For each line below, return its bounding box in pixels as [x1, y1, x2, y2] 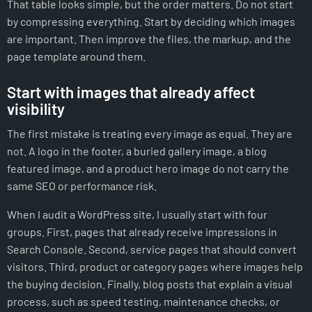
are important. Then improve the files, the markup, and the [7, 31, 291, 45]
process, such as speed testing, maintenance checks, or [7, 294, 280, 308]
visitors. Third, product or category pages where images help [7, 259, 303, 273]
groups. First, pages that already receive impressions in [7, 224, 277, 238]
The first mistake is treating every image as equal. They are [7, 126, 292, 140]
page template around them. [7, 49, 146, 63]
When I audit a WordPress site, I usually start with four [7, 207, 267, 221]
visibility [7, 99, 65, 118]
